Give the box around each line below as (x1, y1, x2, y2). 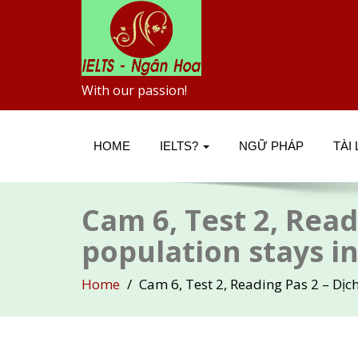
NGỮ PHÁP (239, 139, 304, 153)
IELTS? (160, 139, 201, 153)
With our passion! (82, 82, 187, 99)
